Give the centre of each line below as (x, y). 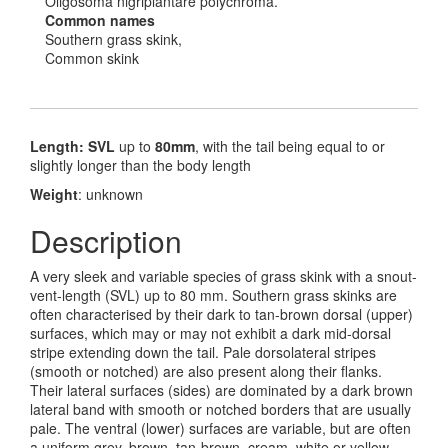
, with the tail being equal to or (290, 146)
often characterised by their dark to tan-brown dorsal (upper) (221, 314)
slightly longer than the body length (140, 165)
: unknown (110, 194)
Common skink (92, 58)
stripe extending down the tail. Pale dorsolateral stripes (203, 352)
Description (106, 241)
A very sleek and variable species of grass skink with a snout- (223, 276)
